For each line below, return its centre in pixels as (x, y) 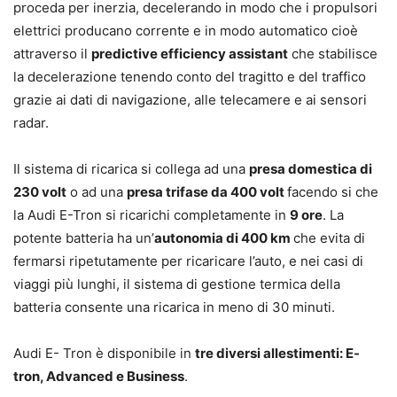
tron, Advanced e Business (99, 377)
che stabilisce (333, 54)
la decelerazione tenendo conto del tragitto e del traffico (190, 77)
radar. (31, 123)
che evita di (329, 238)
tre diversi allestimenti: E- (277, 354)
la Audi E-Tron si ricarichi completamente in (152, 215)
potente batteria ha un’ (84, 238)
